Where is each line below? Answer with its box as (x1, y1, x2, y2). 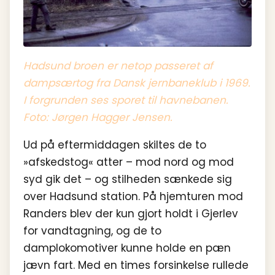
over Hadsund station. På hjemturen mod (23, 188, 243, 204)
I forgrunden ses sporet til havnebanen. (23, 92, 228, 107)
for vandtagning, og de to (23, 223, 161, 238)
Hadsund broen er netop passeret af (23, 58, 213, 73)
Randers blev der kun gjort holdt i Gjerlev (23, 206, 238, 221)
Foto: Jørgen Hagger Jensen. (23, 109, 172, 125)
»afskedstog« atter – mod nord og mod (23, 154, 234, 169)
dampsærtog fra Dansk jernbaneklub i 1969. (23, 75, 250, 90)
